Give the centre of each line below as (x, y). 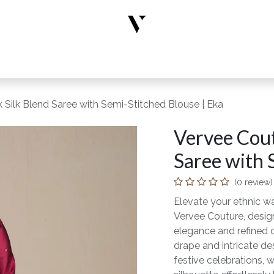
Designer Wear (48, 61)
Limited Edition (191, 61)
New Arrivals (119, 61)
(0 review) (254, 182)
